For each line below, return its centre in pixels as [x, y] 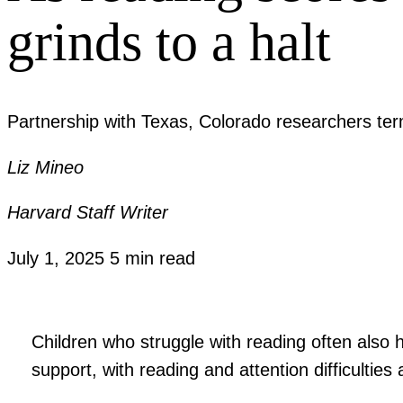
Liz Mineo [45, 167]
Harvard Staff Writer [88, 213]
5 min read [152, 258]
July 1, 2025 [58, 258]
